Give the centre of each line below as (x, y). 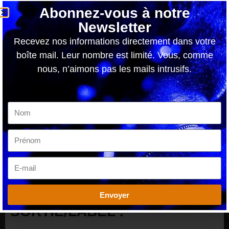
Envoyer (114, 195)
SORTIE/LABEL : (67, 212)
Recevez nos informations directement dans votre (114, 41)
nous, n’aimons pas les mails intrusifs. (114, 69)
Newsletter (114, 27)
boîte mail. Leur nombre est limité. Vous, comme (114, 55)
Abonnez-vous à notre (114, 13)
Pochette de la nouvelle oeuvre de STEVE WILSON (114, 194)
